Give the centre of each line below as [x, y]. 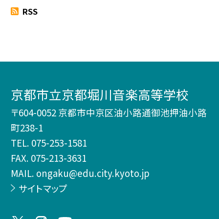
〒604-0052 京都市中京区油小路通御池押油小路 [109, 112]
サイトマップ [43, 188]
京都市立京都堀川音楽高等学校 [100, 94]
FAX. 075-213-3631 [49, 158]
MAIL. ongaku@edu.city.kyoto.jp [80, 173]
